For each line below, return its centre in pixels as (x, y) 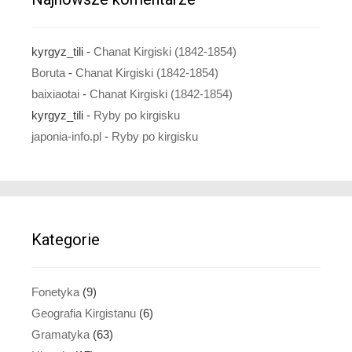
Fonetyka (55, 291)
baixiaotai (55, 93)
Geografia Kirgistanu (84, 313)
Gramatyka (60, 334)
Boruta (48, 72)
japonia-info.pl (66, 136)
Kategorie (66, 239)
